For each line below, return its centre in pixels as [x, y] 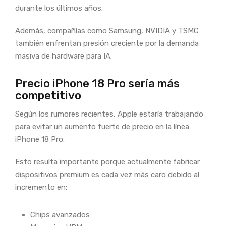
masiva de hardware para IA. [64, 56]
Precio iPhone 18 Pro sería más [97, 83]
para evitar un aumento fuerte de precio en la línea [102, 126]
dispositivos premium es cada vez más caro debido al [107, 174]
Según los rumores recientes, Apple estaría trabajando [109, 114]
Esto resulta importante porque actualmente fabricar [107, 162]
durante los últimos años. [59, 8]
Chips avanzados [60, 215]
